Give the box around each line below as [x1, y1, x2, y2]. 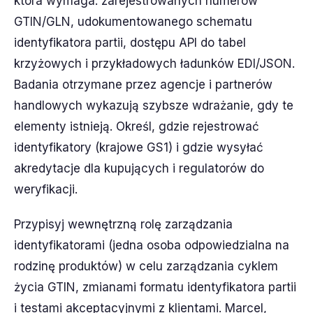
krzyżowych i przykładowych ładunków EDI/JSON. [14, 57, 295, 71]
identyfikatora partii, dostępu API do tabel [14, 36, 246, 50]
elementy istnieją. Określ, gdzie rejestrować [14, 119, 259, 133]
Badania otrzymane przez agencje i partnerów [14, 78, 272, 92]
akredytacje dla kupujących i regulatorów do [14, 161, 264, 175]
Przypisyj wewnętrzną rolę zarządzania [14, 217, 233, 231]
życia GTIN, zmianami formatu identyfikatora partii [14, 280, 296, 294]
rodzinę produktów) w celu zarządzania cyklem [14, 259, 278, 273]
